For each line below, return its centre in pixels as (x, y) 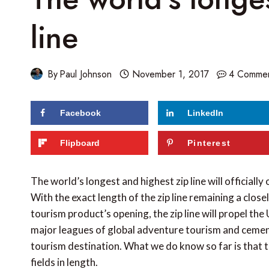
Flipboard (80, 143)
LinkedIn (206, 113)
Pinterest (209, 143)
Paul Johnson (86, 74)
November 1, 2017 (170, 74)
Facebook (80, 113)
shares (65, 117)
